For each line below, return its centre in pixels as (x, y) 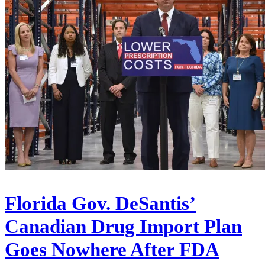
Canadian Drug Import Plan (123, 227)
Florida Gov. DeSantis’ (100, 204)
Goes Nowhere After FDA (112, 250)
